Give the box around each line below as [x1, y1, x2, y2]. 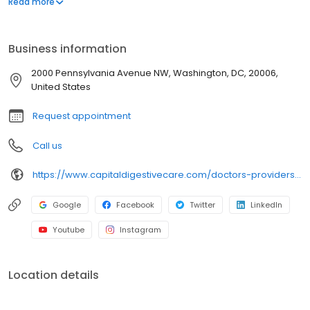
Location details [8, 267, 99, 284]
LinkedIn [250, 199, 282, 211]
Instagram [120, 224, 161, 236]
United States [31, 80, 91, 94]
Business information [8, 41, 127, 57]
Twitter [190, 199, 215, 211]
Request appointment [33, 109, 131, 123]
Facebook [116, 199, 154, 211]
